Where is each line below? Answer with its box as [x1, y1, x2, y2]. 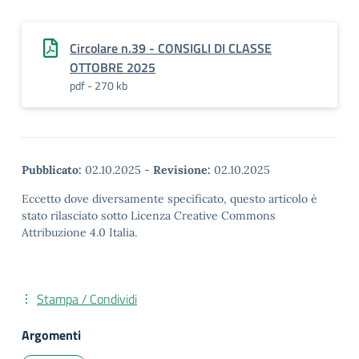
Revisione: [153, 163, 211, 177]
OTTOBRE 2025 [70, 58, 155, 77]
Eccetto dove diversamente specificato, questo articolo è [22, 192, 317, 206]
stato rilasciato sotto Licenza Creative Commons [22, 208, 276, 223]
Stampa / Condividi [37, 289, 137, 309]
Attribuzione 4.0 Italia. [22, 225, 137, 240]
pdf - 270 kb [70, 77, 127, 94]
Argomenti [22, 325, 81, 345]
